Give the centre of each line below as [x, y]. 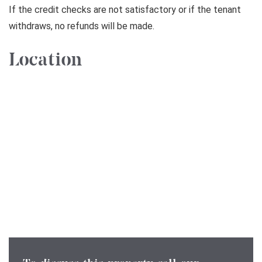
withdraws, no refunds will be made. [82, 26]
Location [45, 60]
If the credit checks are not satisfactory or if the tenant [125, 9]
